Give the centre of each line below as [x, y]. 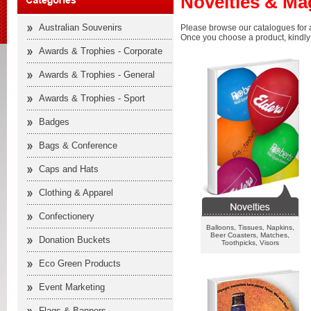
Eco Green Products [80, 263]
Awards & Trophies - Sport [92, 98]
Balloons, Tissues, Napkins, [250, 227]
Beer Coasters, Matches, [250, 235]
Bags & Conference [78, 145]
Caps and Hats [69, 169]
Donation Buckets [75, 240]
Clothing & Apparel [76, 193]
